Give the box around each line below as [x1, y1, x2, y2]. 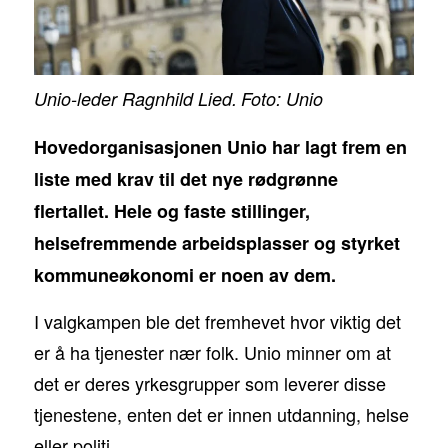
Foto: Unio [240, 85, 323, 111]
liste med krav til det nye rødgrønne [33, 165, 338, 192]
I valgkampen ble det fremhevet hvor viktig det [33, 308, 401, 335]
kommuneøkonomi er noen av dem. [33, 261, 336, 288]
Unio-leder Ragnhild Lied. [33, 85, 237, 111]
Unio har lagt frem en [226, 133, 407, 160]
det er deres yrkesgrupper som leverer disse [33, 370, 386, 397]
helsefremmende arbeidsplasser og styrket [33, 229, 400, 256]
